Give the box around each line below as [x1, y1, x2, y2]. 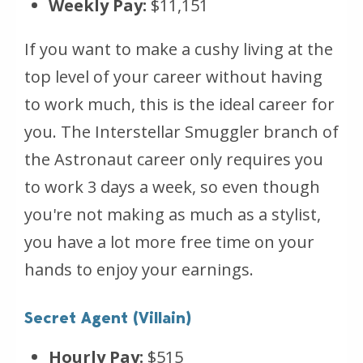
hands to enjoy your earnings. [24, 258, 254, 281]
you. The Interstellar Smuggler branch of [24, 121, 339, 143]
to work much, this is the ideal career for [24, 93, 335, 116]
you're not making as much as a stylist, [24, 203, 321, 226]
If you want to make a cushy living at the [24, 38, 333, 61]
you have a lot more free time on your [24, 231, 314, 254]
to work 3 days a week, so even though [24, 176, 320, 199]
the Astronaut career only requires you [24, 148, 323, 171]
